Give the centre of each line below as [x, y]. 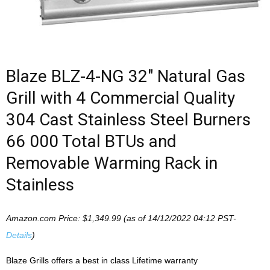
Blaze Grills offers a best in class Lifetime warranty [102, 260]
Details [19, 235]
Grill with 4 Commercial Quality [121, 98]
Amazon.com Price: [44, 218]
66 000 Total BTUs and [91, 141]
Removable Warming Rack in [112, 163]
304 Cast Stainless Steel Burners [128, 120]
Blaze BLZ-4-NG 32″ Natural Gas [126, 76]
